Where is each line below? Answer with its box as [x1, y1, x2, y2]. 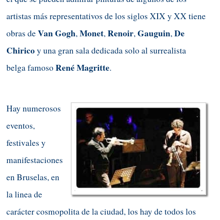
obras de [6, 27, 38, 39]
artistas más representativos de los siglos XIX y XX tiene [6, 10, 206, 22]
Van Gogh [38, 27, 76, 39]
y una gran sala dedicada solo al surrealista [35, 44, 186, 56]
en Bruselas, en [6, 171, 59, 183]
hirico [13, 44, 35, 56]
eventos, [6, 120, 35, 132]
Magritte [77, 61, 110, 74]
